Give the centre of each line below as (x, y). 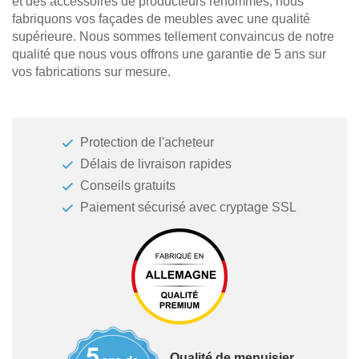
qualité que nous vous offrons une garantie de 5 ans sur (169, 54)
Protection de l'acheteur (147, 143)
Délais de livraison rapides (156, 164)
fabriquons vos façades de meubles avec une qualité (161, 19)
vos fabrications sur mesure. (91, 72)
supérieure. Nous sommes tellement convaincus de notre (173, 37)
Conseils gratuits (128, 186)
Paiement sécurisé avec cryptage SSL (188, 208)
